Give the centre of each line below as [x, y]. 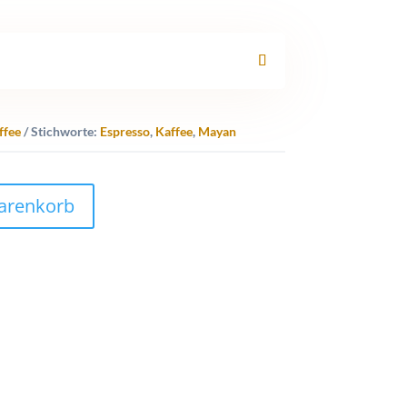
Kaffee [174, 132]
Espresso [124, 132]
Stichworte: [65, 132]
